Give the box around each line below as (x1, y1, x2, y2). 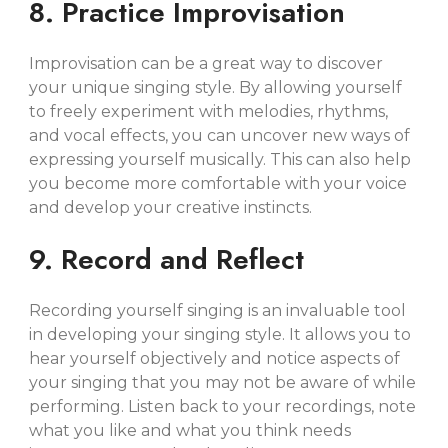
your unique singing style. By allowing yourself (29, 77, 403, 97)
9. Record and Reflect (29, 238, 305, 280)
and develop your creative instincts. (29, 197, 313, 217)
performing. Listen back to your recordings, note (29, 396, 417, 416)
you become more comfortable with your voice (29, 173, 408, 193)
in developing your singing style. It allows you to (29, 324, 412, 344)
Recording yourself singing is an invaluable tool (29, 300, 407, 320)
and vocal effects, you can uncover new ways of (29, 125, 411, 145)
